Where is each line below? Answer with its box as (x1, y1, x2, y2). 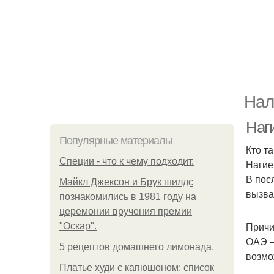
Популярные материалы (59, 135, 172, 147)
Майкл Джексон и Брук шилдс (59, 177, 193, 187)
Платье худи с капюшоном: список (59, 262, 214, 273)
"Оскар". (59, 221, 97, 231)
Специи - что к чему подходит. (59, 156, 194, 166)
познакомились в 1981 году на (59, 191, 196, 202)
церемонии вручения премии (59, 206, 192, 217)
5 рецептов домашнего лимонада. (59, 242, 214, 252)
